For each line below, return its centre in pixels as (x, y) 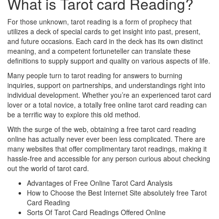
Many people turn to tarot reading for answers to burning (95, 75)
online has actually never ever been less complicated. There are (106, 139)
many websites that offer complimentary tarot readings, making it (107, 148)
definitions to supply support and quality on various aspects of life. (109, 60)
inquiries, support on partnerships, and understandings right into (106, 85)
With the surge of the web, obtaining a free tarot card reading (102, 129)
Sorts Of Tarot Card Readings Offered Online (96, 212)
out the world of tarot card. (48, 168)
